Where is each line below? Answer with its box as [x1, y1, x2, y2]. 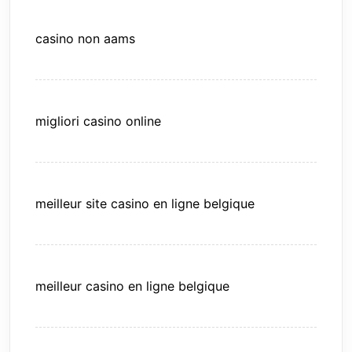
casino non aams [35, 31, 135, 47]
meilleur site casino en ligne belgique [35, 196, 255, 212]
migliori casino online [35, 113, 161, 130]
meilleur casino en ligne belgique [35, 278, 229, 295]
